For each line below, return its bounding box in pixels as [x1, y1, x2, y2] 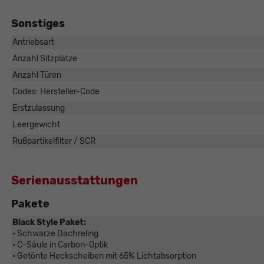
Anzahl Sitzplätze [12, 54, 77, 64]
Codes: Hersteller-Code [12, 87, 100, 97]
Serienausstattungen [11, 173, 138, 188]
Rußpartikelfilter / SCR [12, 136, 95, 147]
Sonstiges [11, 17, 65, 31]
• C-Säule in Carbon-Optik [12, 240, 108, 250]
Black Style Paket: [12, 217, 86, 228]
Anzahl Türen [12, 70, 61, 81]
